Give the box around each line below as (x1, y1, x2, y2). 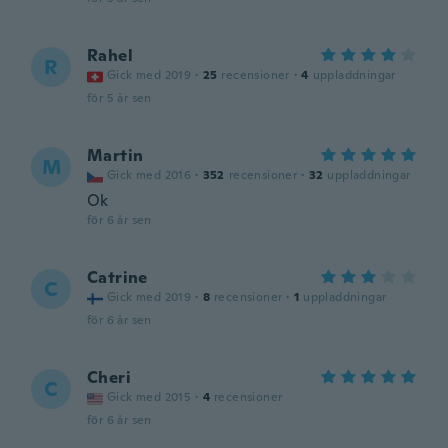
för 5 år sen (87, 90, 152, 106)
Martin (87, 145, 144, 166)
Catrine (87, 267, 148, 288)
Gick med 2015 (107, 389, 192, 405)
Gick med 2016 (107, 167, 192, 183)
